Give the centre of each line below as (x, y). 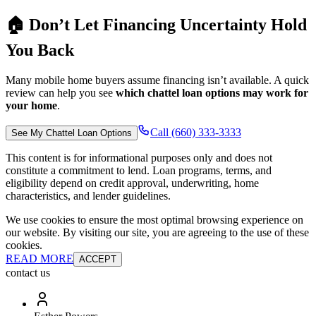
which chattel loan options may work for (212, 92)
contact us (28, 272)
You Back (40, 50)
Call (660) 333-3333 (196, 132)
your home (31, 105)
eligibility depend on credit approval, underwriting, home (132, 183)
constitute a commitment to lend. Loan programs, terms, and (139, 170)
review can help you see (59, 92)
